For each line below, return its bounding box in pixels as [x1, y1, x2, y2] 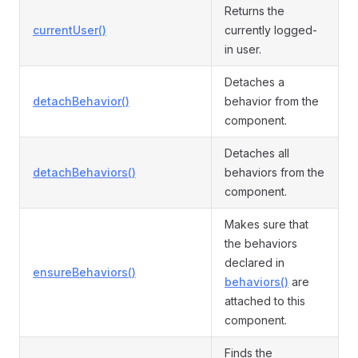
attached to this [225, 294, 305, 308]
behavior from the [225, 94, 319, 108]
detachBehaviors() [33, 165, 136, 179]
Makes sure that [225, 217, 308, 231]
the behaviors [225, 237, 297, 250]
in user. [225, 42, 261, 56]
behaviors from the [225, 165, 324, 179]
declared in [225, 256, 284, 269]
